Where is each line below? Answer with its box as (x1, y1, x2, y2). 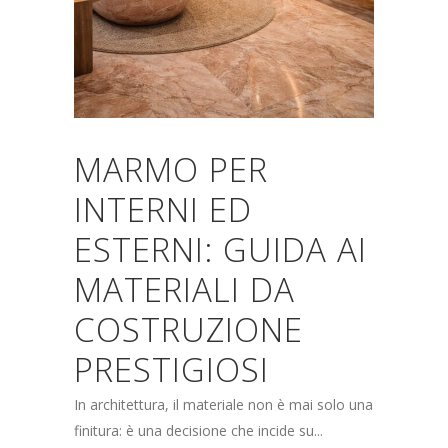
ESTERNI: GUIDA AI (74, 227, 367, 272)
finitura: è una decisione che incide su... (74, 421, 323, 440)
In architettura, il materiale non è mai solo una (74, 395, 373, 414)
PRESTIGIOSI (74, 347, 269, 392)
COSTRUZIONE (74, 307, 303, 352)
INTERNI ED (74, 187, 252, 232)
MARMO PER (74, 147, 268, 192)
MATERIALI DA (74, 267, 295, 312)
